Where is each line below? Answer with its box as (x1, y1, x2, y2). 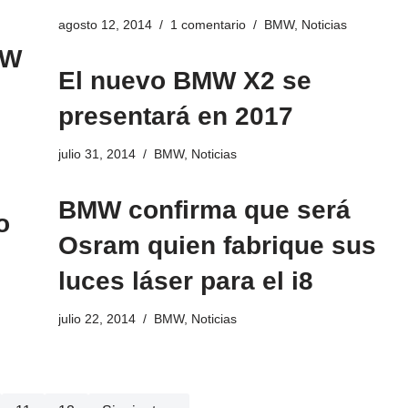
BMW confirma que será (57, 196, 351, 225)
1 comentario (169, 17, 246, 33)
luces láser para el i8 (57, 267, 313, 296)
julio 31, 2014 (57, 147, 136, 162)
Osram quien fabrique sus (57, 231, 376, 260)
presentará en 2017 (57, 102, 293, 131)
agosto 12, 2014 (57, 17, 152, 33)
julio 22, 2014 (57, 311, 136, 327)
